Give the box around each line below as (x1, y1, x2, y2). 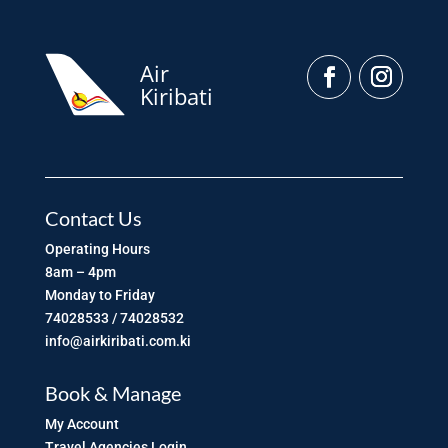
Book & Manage (44, 380, 181, 405)
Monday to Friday (44, 286, 155, 303)
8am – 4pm (44, 263, 116, 280)
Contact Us (44, 205, 142, 230)
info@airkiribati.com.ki (44, 332, 191, 349)
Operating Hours (44, 240, 150, 257)
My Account (44, 415, 119, 432)
